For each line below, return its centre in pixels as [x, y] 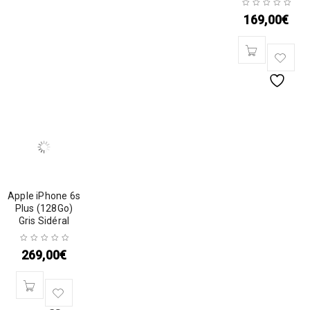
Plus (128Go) [44, 208]
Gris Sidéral [44, 221]
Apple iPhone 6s [44, 196]
